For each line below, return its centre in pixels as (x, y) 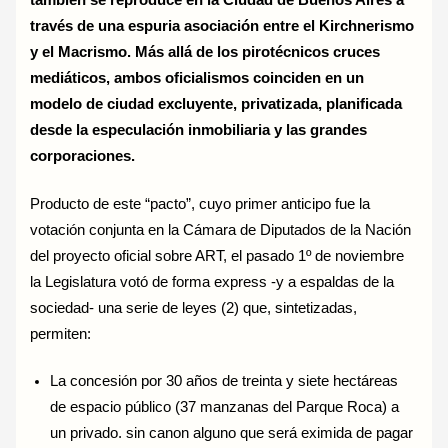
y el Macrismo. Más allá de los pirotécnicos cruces (205, 51)
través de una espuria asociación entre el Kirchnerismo (222, 25)
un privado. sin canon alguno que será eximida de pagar (232, 433)
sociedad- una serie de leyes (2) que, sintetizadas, (194, 307)
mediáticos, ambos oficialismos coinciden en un (197, 77)
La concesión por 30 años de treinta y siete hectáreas (224, 381)
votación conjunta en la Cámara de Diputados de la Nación (221, 229)
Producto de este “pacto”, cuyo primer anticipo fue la (200, 203)
